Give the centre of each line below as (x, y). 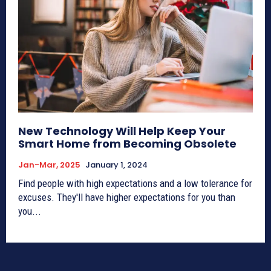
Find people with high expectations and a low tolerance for (135, 184)
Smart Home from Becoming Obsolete (127, 144)
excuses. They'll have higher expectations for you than (127, 198)
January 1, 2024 (116, 165)
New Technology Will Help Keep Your (122, 131)
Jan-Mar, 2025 (49, 165)
